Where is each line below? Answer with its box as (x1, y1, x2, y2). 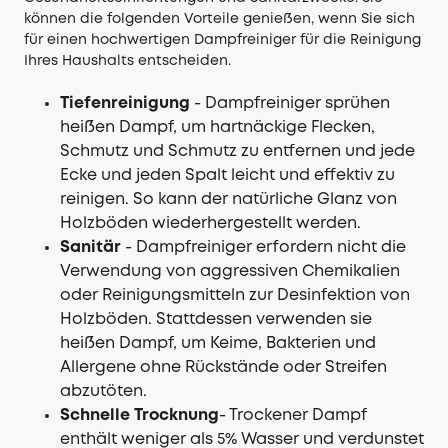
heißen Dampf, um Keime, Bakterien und (60, 336, 376, 351)
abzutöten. (60, 384, 147, 399)
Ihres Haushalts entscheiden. (24, 55, 231, 67)
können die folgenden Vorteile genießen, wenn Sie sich (24, 13, 415, 25)
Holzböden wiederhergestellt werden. (60, 216, 361, 231)
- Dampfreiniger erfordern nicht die (125, 240, 406, 255)
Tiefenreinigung (60, 96, 194, 111)
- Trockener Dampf (219, 408, 367, 423)
